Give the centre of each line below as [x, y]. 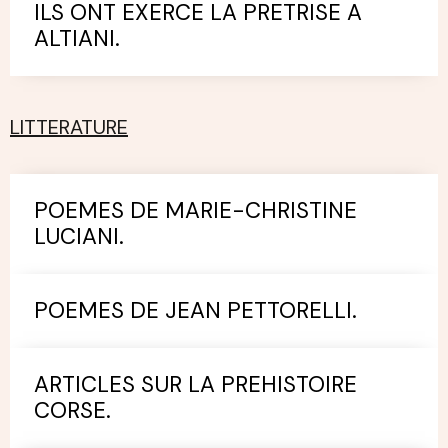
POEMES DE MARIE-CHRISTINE [195, 210]
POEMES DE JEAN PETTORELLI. [195, 310]
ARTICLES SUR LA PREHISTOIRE [195, 384]
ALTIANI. [77, 38]
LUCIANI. [79, 236]
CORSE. [72, 410]
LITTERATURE [69, 126]
